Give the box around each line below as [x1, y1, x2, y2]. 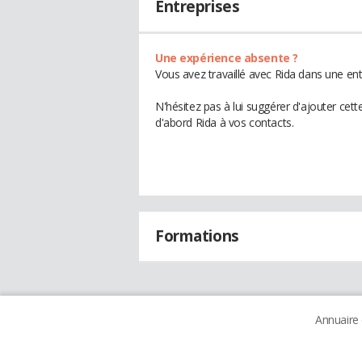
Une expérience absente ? [155, 50, 298, 65]
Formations [155, 225, 239, 246]
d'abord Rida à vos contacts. [155, 115, 294, 130]
